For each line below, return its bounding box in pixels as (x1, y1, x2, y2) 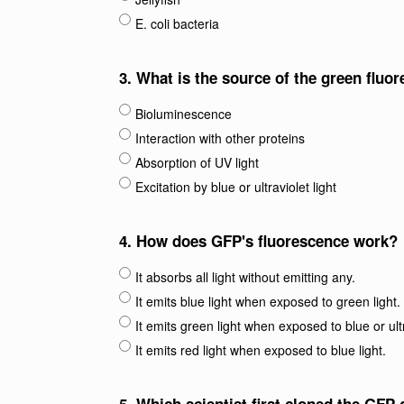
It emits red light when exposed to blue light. (135, 341, 386, 359)
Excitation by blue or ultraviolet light (135, 178, 336, 196)
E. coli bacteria (135, 14, 219, 32)
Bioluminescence (135, 105, 232, 123)
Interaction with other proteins (135, 129, 305, 147)
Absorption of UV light (135, 153, 259, 171)
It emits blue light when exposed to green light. (135, 292, 400, 310)
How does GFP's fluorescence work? (136, 230, 398, 252)
